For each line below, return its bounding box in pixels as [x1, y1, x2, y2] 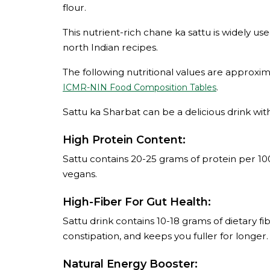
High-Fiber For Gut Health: [63, 195, 211, 209]
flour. [63, 2, 86, 13]
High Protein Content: [63, 133, 186, 146]
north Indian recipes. [63, 42, 158, 53]
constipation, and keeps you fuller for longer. [63, 230, 268, 242]
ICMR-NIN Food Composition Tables [63, 82, 216, 93]
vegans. [63, 168, 97, 180]
